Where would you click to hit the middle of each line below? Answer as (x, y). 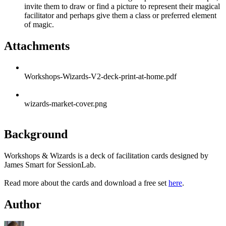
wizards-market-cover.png (66, 103)
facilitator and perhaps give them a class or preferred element (120, 15)
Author (23, 204)
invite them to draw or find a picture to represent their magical (122, 6)
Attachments (37, 46)
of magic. (40, 24)
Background (36, 134)
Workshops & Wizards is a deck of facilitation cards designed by (106, 155)
